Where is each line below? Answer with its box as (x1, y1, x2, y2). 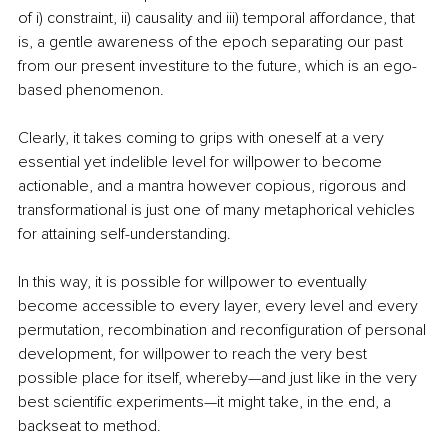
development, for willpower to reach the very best (18, 344, 371, 365)
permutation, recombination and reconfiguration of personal (18, 320, 430, 341)
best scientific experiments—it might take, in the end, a (18, 392, 395, 413)
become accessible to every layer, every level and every (18, 296, 422, 317)
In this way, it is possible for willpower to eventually (18, 272, 371, 293)
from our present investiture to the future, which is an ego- (18, 56, 417, 77)
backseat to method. (18, 416, 161, 437)
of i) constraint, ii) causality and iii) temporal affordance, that (18, 8, 419, 29)
